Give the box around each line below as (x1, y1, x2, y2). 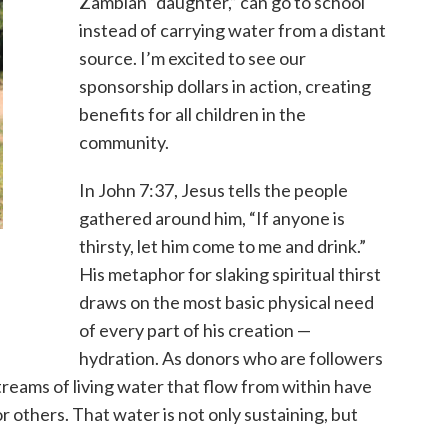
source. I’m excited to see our (78, 47, 306, 70)
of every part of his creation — (78, 319, 311, 342)
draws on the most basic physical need (78, 291, 374, 314)
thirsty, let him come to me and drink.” (78, 235, 366, 258)
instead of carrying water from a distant (78, 19, 386, 42)
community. (78, 131, 169, 154)
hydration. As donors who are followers (78, 347, 383, 370)
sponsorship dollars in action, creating (78, 75, 371, 98)
